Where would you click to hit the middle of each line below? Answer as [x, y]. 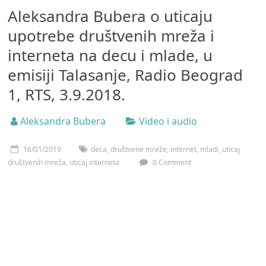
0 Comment [171, 163]
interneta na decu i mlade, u [110, 56]
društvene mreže [139, 150]
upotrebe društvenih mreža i [111, 36]
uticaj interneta [95, 163]
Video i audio [168, 121]
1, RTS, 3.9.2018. [67, 95]
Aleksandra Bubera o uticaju [110, 16]
